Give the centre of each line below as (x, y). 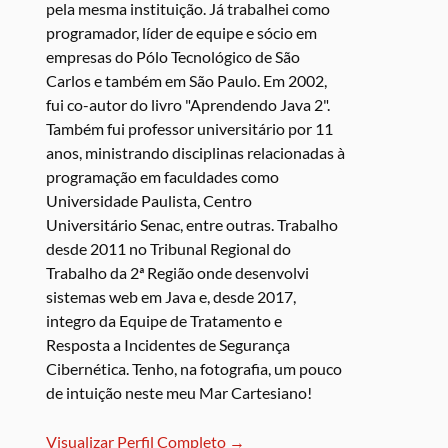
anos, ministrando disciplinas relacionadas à (196, 153)
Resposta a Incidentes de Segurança (168, 345)
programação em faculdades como (163, 177)
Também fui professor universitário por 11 (190, 129)
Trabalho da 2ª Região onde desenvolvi (178, 273)
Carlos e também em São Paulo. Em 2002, (187, 81)
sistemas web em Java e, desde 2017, (171, 297)
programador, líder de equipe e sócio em (182, 33)
